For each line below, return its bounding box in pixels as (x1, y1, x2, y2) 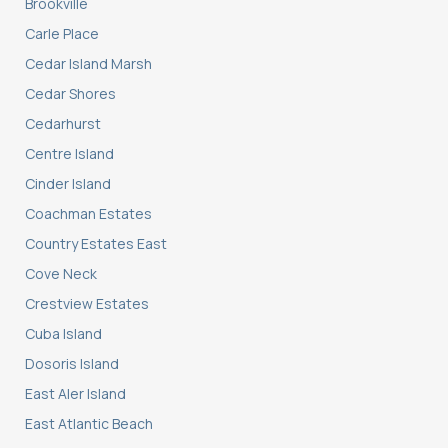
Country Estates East (25, 234, 167, 254)
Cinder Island (25, 174, 111, 194)
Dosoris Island (25, 354, 119, 374)
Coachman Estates (25, 204, 152, 224)
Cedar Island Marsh (25, 54, 152, 74)
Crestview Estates (25, 294, 149, 314)
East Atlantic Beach (25, 414, 153, 434)
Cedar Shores (25, 84, 116, 104)
